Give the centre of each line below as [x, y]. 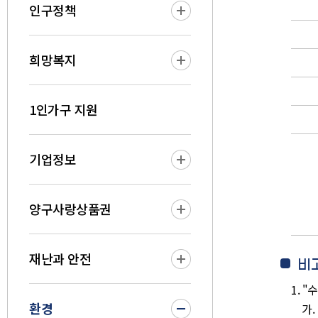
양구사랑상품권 [70, 209]
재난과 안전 [60, 258]
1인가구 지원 [64, 109]
